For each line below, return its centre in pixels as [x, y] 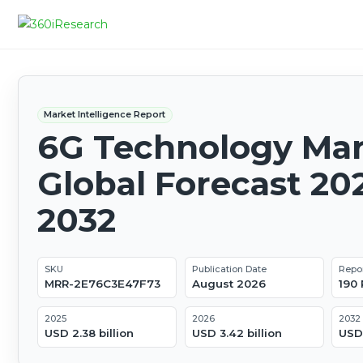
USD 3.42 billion [237, 333]
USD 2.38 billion [89, 333]
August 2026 [228, 284]
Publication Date [229, 269]
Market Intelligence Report [105, 115]
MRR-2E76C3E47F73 [102, 284]
